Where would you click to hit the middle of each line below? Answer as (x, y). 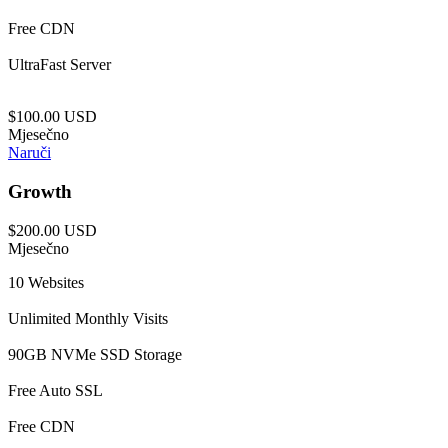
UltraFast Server (59, 65)
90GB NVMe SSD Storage (95, 354)
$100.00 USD (52, 117)
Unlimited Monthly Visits (88, 318)
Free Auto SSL (55, 390)
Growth (40, 192)
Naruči (29, 153)
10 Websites (46, 282)
